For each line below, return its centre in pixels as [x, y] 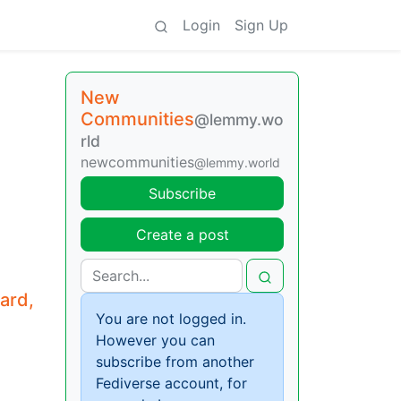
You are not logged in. [171, 319]
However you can [155, 340]
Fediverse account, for [171, 383]
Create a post [182, 235]
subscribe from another [175, 362]
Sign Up [261, 25]
